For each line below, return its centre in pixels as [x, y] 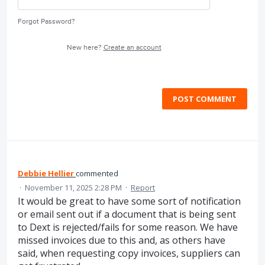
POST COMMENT [205, 99]
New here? [85, 48]
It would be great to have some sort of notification [129, 201]
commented [97, 173]
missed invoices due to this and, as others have [122, 240]
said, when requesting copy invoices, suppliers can [129, 253]
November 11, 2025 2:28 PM [73, 188]
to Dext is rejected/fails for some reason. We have [128, 227]
